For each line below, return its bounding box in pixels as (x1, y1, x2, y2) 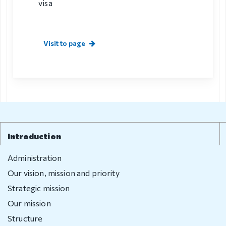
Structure (8, 213, 43, 223)
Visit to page (43, 38, 85, 47)
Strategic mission (8, 183, 70, 193)
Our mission (8, 198, 51, 208)
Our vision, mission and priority (8, 167, 120, 178)
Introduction (8, 131, 61, 141)
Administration (8, 152, 62, 162)
